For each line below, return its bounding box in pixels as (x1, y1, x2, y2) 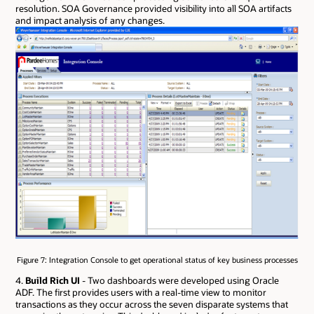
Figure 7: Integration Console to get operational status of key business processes (16, 254, 298, 266)
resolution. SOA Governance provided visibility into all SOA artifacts (15, 3, 292, 15)
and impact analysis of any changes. (15, 15, 165, 27)
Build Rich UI (25, 274, 80, 286)
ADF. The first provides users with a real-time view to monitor (15, 286, 266, 298)
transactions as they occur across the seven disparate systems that (15, 298, 288, 310)
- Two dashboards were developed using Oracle (80, 274, 279, 286)
